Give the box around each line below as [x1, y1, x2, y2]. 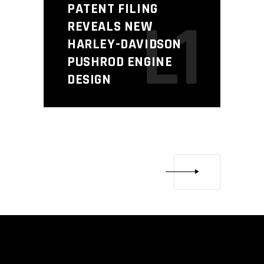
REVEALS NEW [67, 18, 153, 36]
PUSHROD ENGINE [67, 53, 173, 71]
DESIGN [67, 71, 111, 89]
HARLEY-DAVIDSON [67, 35, 182, 54]
